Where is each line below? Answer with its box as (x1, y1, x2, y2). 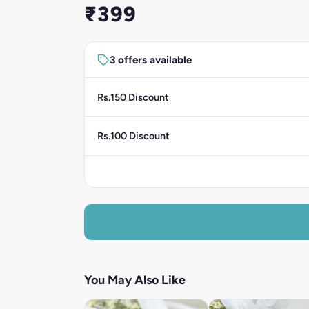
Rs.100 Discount (97, 129, 170, 142)
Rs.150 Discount (97, 90, 169, 103)
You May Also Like (84, 272, 186, 288)
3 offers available (109, 53, 192, 66)
